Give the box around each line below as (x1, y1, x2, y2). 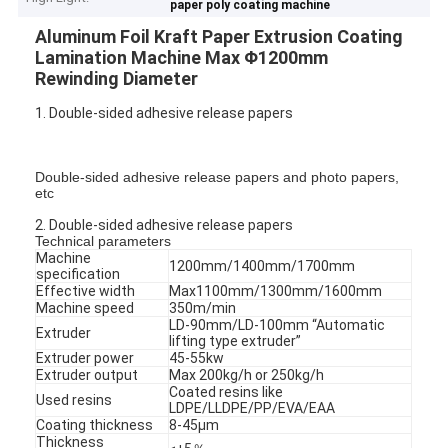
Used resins (36, 391, 113, 408)
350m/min (169, 299, 237, 316)
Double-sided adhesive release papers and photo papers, (35, 168, 400, 185)
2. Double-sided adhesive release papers (35, 216, 297, 233)
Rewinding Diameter (35, 67, 199, 89)
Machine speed (36, 299, 135, 316)
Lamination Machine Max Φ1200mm (35, 46, 329, 68)
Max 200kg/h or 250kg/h (169, 366, 325, 383)
